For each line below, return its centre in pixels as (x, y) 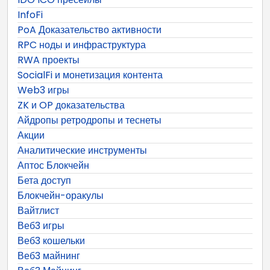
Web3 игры (43, 90)
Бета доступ (44, 180)
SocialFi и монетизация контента (90, 75)
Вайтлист (38, 210)
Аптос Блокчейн (53, 165)
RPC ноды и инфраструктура (82, 45)
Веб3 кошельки (51, 240)
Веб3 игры (41, 225)
